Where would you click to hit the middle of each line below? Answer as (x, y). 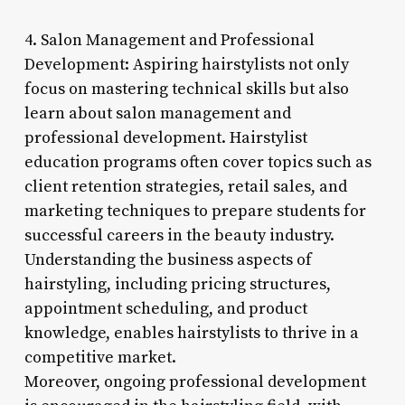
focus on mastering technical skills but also (186, 89)
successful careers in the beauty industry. (179, 235)
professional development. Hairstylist (165, 137)
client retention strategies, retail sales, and (185, 186)
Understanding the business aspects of (168, 259)
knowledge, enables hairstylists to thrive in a (191, 333)
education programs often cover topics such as (198, 162)
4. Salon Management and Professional (169, 40)
